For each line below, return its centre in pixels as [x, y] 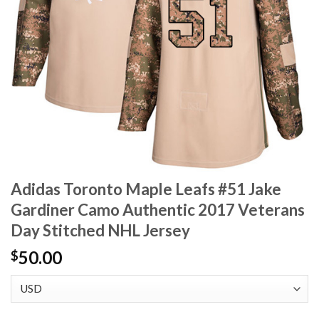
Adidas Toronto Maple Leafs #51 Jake [146, 189]
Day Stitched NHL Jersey [100, 231]
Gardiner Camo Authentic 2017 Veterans [158, 210]
